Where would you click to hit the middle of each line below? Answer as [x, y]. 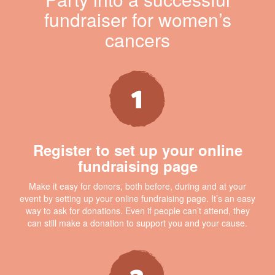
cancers [137, 39]
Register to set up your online [137, 149]
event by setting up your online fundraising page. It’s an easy [137, 198]
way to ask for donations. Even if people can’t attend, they [137, 210]
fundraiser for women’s [137, 19]
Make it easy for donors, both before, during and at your [137, 186]
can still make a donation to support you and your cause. [137, 223]
